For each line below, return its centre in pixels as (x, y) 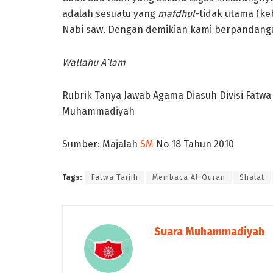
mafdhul (176, 13)
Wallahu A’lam (94, 62)
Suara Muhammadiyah (209, 231)
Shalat (252, 177)
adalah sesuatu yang (110, 13)
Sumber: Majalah (101, 144)
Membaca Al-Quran (189, 177)
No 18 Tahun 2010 (195, 144)
